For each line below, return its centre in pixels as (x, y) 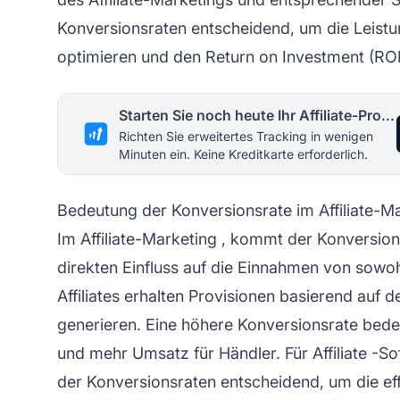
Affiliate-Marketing (149, 238)
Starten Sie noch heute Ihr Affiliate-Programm (388, 115)
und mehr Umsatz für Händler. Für (185, 353)
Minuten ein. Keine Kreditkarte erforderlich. (243, 154)
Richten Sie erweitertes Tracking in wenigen (246, 136)
